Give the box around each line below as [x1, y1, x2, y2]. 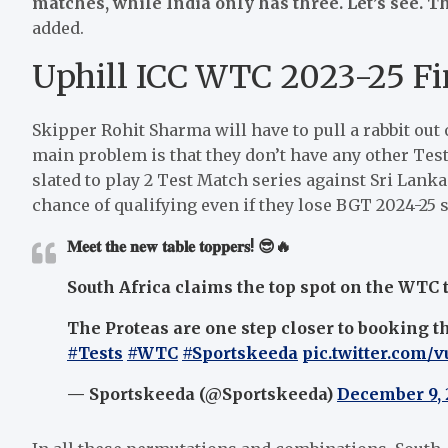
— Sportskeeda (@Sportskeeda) [67, 383, 337, 404]
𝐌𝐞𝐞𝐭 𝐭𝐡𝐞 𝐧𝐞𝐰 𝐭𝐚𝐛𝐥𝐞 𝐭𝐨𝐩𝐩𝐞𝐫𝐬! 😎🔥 [67, 235, 291, 256]
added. [32, 17, 84, 38]
